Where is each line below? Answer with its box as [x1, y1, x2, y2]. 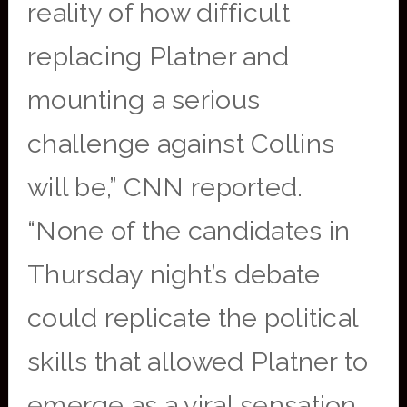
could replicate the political [26, 303, 359, 333]
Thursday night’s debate [26, 259, 321, 290]
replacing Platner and [26, 41, 290, 72]
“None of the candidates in [26, 215, 351, 246]
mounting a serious [26, 84, 261, 115]
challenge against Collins [26, 128, 335, 159]
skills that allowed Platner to [26, 346, 369, 377]
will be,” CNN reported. [26, 172, 303, 203]
